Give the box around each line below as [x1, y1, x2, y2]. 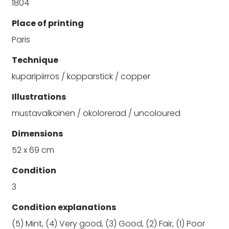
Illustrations [12, 90, 66, 103]
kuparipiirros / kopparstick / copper [12, 70, 150, 82]
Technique [12, 54, 58, 66]
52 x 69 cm [12, 144, 54, 156]
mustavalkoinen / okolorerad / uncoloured [12, 107, 180, 119]
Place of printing [12, 17, 84, 29]
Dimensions [12, 127, 63, 140]
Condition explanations [12, 201, 116, 213]
